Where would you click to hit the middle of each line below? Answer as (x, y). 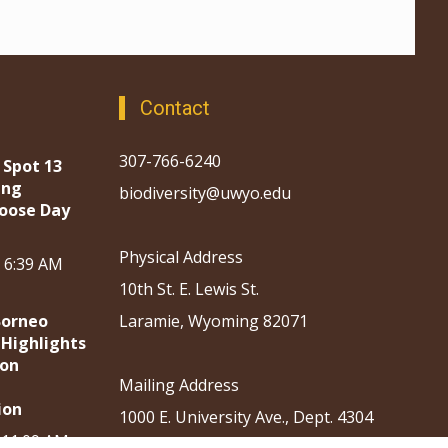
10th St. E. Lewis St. (188, 289)
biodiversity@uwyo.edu (206, 193)
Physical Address (180, 257)
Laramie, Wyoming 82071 (213, 321)
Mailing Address (178, 385)
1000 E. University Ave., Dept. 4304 (245, 417)
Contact (174, 108)
